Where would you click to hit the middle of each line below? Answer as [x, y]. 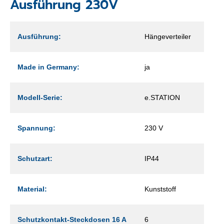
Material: [32, 189]
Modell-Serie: [40, 97]
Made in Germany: [48, 67]
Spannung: [36, 128]
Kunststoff [160, 189]
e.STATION [162, 97]
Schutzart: [35, 158]
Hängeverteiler [168, 36]
